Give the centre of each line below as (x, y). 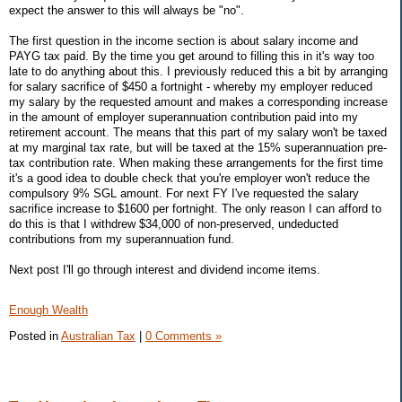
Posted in (35, 336)
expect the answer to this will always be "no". (127, 10)
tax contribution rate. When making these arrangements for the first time (196, 162)
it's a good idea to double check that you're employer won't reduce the (189, 178)
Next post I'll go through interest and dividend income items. (165, 269)
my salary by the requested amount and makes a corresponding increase (198, 101)
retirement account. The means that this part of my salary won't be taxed (198, 132)
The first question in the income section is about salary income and (184, 40)
